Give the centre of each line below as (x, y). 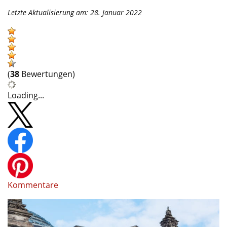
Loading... (26, 95)
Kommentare (33, 185)
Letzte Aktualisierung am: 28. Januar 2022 (75, 12)
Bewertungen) (47, 74)
